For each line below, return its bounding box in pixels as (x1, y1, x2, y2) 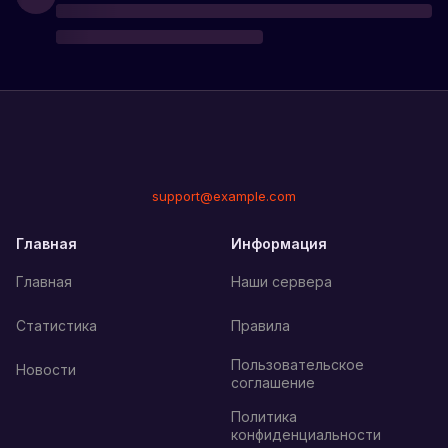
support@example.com (152, 188, 296, 204)
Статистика (16, 317, 97, 334)
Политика (231, 408, 297, 425)
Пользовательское (231, 356, 364, 373)
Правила (231, 317, 290, 334)
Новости (16, 361, 76, 378)
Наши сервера (231, 273, 332, 290)
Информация (231, 235, 327, 252)
